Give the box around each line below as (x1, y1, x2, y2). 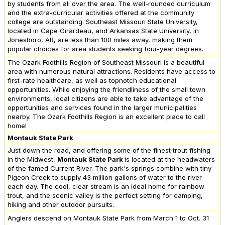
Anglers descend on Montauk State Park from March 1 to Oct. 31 (8, 213, 209, 222)
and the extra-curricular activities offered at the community (8, 8, 194, 17)
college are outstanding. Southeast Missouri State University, (8, 17, 198, 26)
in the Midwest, (8, 155, 57, 163)
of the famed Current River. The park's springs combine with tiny (8, 164, 211, 172)
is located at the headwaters (125, 155, 215, 163)
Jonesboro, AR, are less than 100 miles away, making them (8, 35, 192, 44)
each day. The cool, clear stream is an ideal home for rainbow (8, 182, 204, 190)
